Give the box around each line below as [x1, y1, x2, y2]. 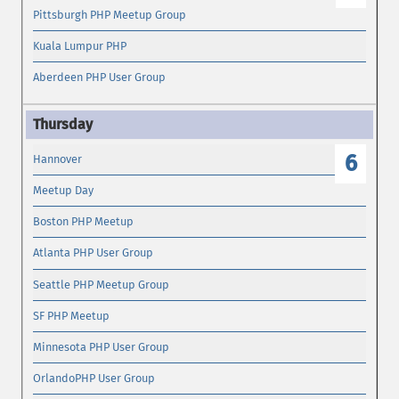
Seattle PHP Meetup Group [33, 277, 170, 291]
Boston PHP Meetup [33, 215, 134, 229]
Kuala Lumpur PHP [33, 39, 127, 53]
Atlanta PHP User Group [33, 246, 154, 260]
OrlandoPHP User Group [33, 371, 156, 386]
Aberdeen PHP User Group [33, 70, 167, 85]
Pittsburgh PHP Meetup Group [33, 7, 187, 21]
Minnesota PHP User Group [33, 340, 170, 354]
